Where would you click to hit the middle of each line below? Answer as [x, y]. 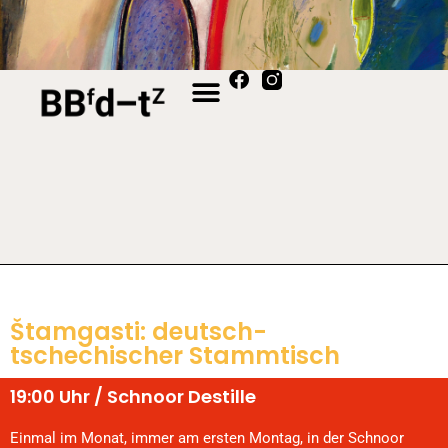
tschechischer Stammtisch [175, 355]
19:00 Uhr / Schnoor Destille [133, 396]
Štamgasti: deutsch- [138, 331]
